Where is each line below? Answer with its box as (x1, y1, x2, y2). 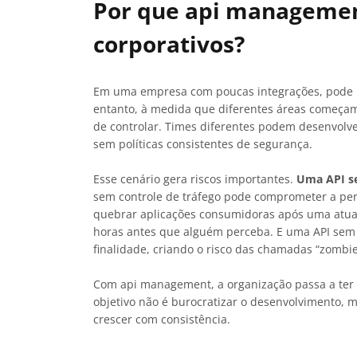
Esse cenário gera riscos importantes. (93, 171, 296, 186)
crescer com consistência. (93, 311, 230, 327)
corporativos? (93, 28, 245, 59)
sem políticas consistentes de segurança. (93, 135, 312, 151)
